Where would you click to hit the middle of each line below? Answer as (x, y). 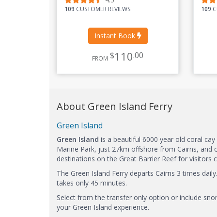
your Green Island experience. (103, 207)
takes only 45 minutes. (92, 183)
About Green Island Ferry (115, 106)
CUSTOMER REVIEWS (104, 9)
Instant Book (116, 35)
